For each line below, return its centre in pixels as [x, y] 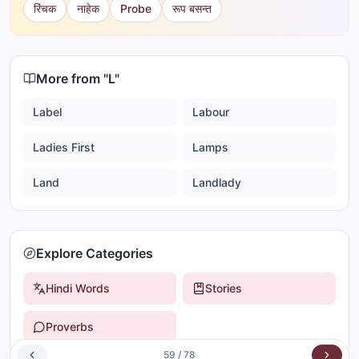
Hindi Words [78, 288]
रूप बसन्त [192, 8]
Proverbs [70, 327]
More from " [72, 79]
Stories [224, 288]
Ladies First [64, 147]
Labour [211, 112]
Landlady [217, 182]
